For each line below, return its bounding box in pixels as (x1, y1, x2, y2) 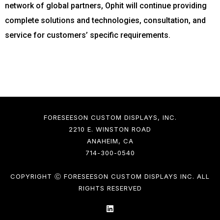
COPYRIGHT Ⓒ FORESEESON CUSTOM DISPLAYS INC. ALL (10, 172, 210, 180)
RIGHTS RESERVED (78, 184, 142, 192)
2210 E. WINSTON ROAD (69, 125, 151, 133)
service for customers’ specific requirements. (5, 30, 170, 40)
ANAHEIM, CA (86, 137, 134, 145)
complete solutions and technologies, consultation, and (5, 15, 206, 25)
